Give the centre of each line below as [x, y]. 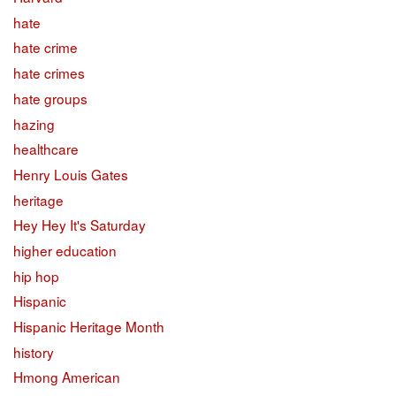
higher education [65, 250]
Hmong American [67, 377]
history [34, 351]
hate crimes [49, 73]
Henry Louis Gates [71, 174]
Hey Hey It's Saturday [80, 225]
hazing [34, 123]
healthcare [46, 149]
